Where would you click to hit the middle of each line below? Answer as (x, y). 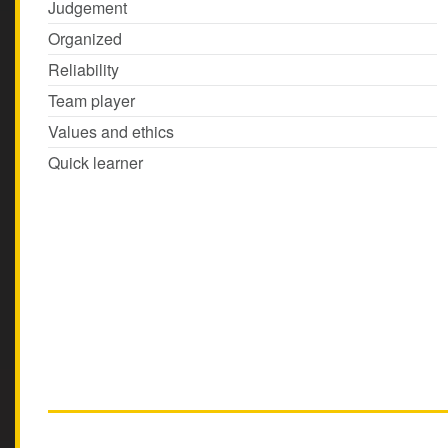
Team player (91, 100)
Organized (85, 38)
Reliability (83, 69)
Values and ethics (111, 131)
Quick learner (95, 162)
